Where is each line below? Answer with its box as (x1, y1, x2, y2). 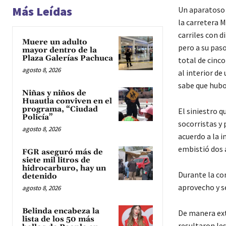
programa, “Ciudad (22, 104, 98, 114)
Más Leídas (12, 3, 72, 19)
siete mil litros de (22, 155, 90, 165)
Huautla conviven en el (22, 96, 112, 106)
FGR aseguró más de (22, 147, 103, 157)
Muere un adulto (22, 37, 87, 47)
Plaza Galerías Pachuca (22, 53, 113, 63)
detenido (22, 171, 59, 181)
